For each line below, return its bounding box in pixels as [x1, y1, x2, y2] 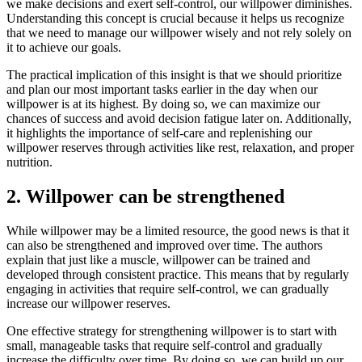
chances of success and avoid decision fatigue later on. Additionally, [6, 112, 351, 126]
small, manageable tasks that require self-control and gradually [6, 339, 322, 353]
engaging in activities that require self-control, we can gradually [6, 282, 329, 297]
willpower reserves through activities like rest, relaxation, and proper [6, 141, 354, 155]
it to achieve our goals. [6, 40, 121, 55]
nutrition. [6, 155, 53, 170]
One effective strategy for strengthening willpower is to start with [6, 324, 337, 339]
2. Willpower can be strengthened [6, 186, 284, 208]
